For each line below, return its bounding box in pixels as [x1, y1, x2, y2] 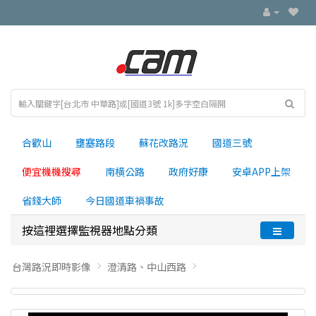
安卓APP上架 [232, 164, 291, 178]
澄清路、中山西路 [107, 260, 186, 274]
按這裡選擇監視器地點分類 [22, 221, 157, 238]
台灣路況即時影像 [12, 260, 91, 274]
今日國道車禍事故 [85, 193, 164, 207]
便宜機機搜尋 [22, 164, 81, 178]
